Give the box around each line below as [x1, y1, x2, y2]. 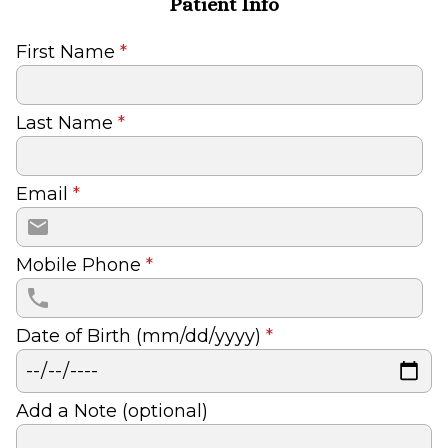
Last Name [16, 111, 118, 134]
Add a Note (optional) [16, 399, 208, 422]
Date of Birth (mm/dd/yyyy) [16, 324, 266, 347]
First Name [16, 40, 120, 63]
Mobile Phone [16, 253, 146, 276]
